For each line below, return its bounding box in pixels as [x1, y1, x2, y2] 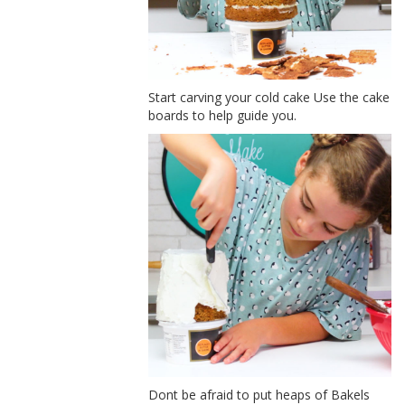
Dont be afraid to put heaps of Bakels [148, 385, 371, 403]
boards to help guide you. [148, 107, 297, 125]
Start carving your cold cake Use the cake [148, 89, 391, 107]
